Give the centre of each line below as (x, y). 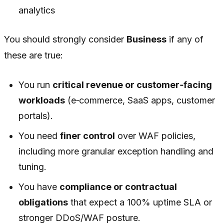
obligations (43, 202)
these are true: (33, 55)
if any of (185, 39)
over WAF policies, (155, 136)
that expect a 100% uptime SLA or (140, 202)
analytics (37, 10)
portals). (36, 116)
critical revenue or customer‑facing (132, 85)
